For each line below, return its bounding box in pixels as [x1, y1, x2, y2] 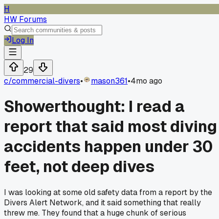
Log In [12, 35, 34, 45]
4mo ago [131, 76, 162, 86]
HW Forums [4, 14, 47, 24]
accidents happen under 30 [4, 136, 213, 157]
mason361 [91, 76, 128, 86]
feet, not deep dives [4, 156, 154, 177]
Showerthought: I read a [4, 96, 185, 117]
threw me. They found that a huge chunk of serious [4, 207, 186, 218]
